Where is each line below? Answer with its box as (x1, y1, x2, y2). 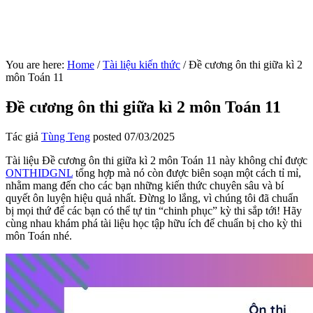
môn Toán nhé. (6, 229, 72, 242)
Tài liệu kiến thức (103, 59, 180, 71)
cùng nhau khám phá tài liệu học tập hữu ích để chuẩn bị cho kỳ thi (6, 217, 302, 229)
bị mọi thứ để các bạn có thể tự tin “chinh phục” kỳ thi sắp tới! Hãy (6, 204, 302, 217)
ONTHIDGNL (6, 166, 73, 179)
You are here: (6, 59, 67, 71)
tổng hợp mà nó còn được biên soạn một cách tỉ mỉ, (73, 166, 301, 179)
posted (90, 130, 124, 143)
